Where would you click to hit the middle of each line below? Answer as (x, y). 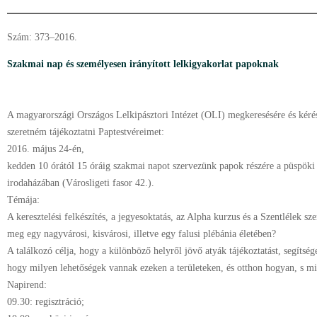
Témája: (25, 200)
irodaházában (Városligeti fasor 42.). (81, 183)
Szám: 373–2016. (42, 37)
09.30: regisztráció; (46, 302)
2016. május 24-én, (47, 149)
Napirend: (27, 285)
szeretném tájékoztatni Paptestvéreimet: (86, 132)
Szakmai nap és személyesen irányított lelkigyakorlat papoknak (143, 64)
